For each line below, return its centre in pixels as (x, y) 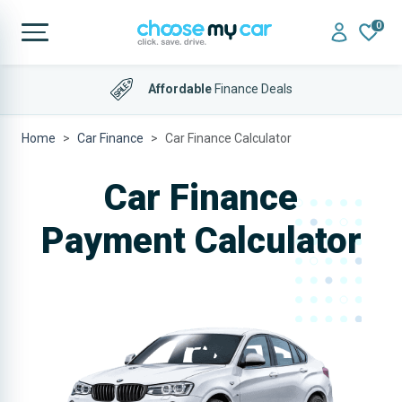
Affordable (179, 88)
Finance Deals (252, 88)
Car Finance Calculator (228, 138)
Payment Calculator (201, 241)
